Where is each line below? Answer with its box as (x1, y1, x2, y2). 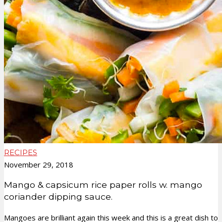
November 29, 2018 (4, 159, 73, 169)
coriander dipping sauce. (4, 191, 112, 202)
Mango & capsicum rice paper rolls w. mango (4, 179, 202, 190)
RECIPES (4, 147, 37, 157)
